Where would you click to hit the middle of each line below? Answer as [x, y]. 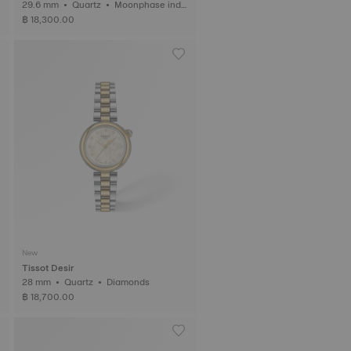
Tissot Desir [48, 268]
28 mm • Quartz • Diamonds [129, 282]
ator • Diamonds [75, 19]
